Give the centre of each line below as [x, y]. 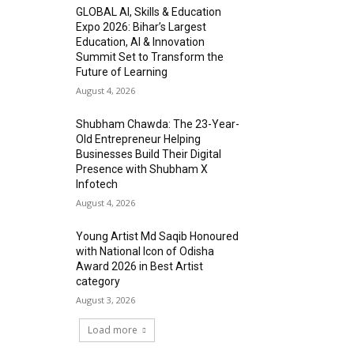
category [98, 281]
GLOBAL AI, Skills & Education [149, 12]
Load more [113, 330]
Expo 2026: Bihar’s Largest [141, 27]
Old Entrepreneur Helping [139, 139]
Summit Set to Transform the [150, 57]
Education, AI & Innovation [141, 42]
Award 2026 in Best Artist [140, 266]
